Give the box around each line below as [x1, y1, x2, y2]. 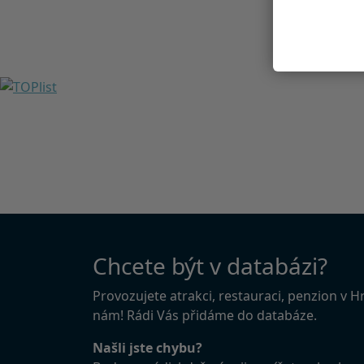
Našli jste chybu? [93, 338, 202, 357]
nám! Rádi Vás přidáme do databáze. [93, 305, 317, 324]
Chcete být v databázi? [93, 249, 327, 281]
